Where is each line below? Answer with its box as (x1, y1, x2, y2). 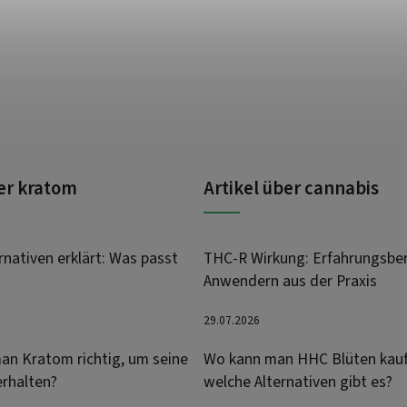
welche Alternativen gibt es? (203, 371, 392, 394)
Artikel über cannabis (203, 174, 379, 202)
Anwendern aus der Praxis (203, 269, 377, 293)
